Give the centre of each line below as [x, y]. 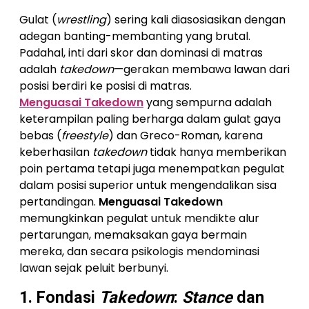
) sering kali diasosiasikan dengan [196, 20]
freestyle [85, 136]
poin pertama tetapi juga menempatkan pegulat [152, 169]
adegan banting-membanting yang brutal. [135, 36]
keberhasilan [56, 152]
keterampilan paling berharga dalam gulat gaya [150, 119]
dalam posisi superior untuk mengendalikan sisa [148, 185]
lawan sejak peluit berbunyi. [94, 268]
